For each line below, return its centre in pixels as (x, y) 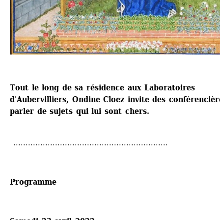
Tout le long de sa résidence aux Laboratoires (103, 87)
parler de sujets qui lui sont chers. (80, 111)
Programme (33, 182)
